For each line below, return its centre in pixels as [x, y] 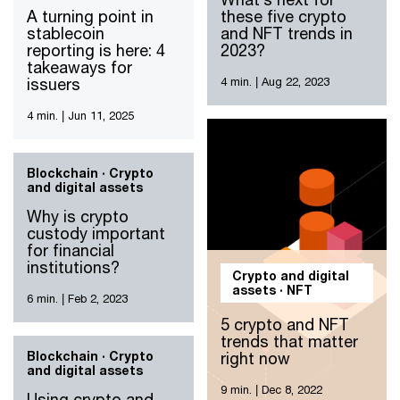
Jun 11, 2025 [101, 116]
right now [255, 358]
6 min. [42, 299]
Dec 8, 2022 [292, 390]
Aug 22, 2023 [295, 82]
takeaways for [79, 67]
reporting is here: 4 [96, 50]
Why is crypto [78, 216]
